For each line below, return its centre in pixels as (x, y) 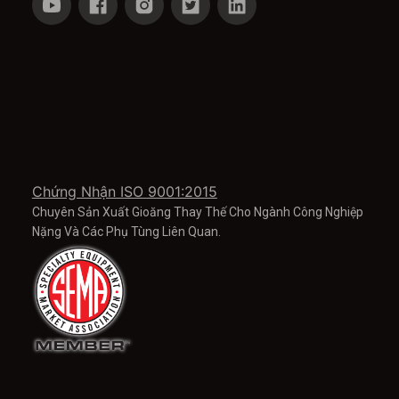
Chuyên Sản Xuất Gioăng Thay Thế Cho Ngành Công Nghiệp (197, 212)
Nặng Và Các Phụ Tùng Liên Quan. (126, 232)
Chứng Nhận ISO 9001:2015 (124, 192)
